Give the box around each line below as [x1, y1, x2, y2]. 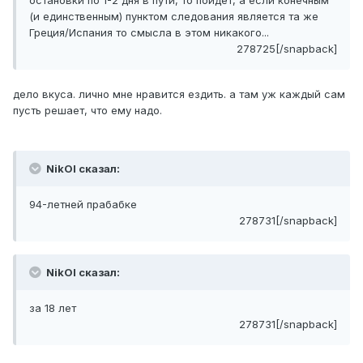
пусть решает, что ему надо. [13, 104, 162, 117]
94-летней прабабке [29, 198, 137, 211]
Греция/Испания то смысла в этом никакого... [29, 26, 269, 40]
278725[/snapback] [237, 42, 337, 56]
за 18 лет [29, 301, 76, 315]
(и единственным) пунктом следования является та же [29, 10, 318, 23]
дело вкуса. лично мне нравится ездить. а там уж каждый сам [13, 88, 345, 101]
